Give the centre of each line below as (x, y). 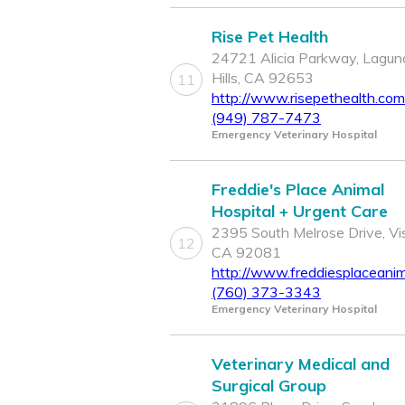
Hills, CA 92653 (263, 78)
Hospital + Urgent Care (300, 212)
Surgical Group (269, 386)
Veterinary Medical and (301, 364)
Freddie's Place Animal (298, 190)
